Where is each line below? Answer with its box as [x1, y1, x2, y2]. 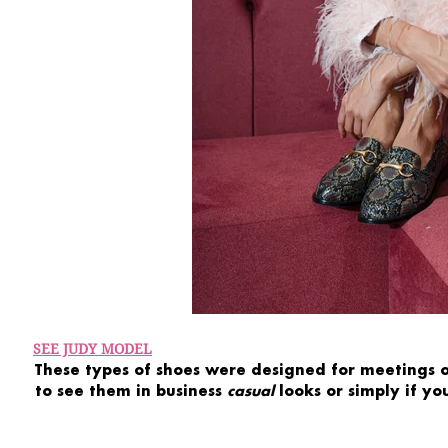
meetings [359, 359, 435, 379]
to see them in [34, 380, 151, 400]
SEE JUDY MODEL [33, 338, 152, 358]
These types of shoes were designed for [33, 359, 355, 379]
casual [226, 380, 274, 400]
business [155, 380, 222, 400]
